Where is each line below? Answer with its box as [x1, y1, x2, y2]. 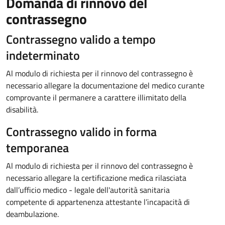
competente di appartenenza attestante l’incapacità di [6, 196, 190, 208]
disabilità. [6, 103, 38, 116]
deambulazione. [6, 208, 59, 220]
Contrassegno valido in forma [6, 123, 157, 141]
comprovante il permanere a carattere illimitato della [6, 91, 186, 103]
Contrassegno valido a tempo [6, 30, 156, 48]
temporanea [6, 139, 69, 157]
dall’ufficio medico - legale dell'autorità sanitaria [6, 184, 170, 196]
